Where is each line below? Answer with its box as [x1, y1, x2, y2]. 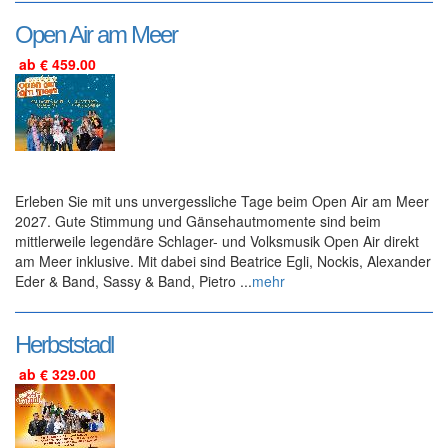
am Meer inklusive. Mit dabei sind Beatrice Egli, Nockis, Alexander [15, 250, 431, 271]
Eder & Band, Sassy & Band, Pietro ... [15, 270, 252, 291]
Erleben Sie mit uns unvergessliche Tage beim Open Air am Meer [15, 190, 429, 211]
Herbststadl [15, 330, 113, 358]
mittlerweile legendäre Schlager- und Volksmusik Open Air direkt [15, 230, 419, 251]
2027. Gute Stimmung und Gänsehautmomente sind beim [15, 210, 381, 231]
